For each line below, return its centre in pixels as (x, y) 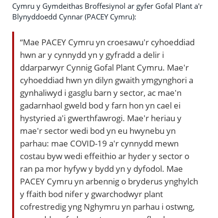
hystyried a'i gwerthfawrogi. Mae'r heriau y (101, 118)
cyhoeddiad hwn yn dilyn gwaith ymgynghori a (107, 80)
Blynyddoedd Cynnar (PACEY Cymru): (74, 16)
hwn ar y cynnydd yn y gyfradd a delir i (92, 54)
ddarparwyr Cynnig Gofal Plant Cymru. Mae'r (104, 67)
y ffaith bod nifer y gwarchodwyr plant (91, 193)
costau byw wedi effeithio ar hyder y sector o (105, 155)
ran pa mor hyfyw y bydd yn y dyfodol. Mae (101, 168)
